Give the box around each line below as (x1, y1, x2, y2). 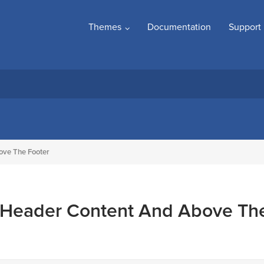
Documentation (147, 21, 211, 33)
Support (229, 21, 261, 33)
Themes (88, 21, 121, 33)
